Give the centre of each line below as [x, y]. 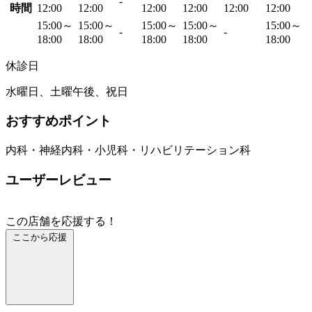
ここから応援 [40, 237]
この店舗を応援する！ [61, 221]
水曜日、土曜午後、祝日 [67, 91]
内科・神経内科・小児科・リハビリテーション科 [128, 150]
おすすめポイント [58, 121]
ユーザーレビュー [58, 180]
